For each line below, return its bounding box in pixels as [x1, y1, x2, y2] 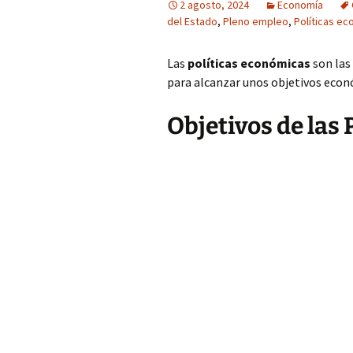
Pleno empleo [223, 14, 288, 28]
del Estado [167, 14, 217, 28]
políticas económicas [188, 55, 310, 71]
